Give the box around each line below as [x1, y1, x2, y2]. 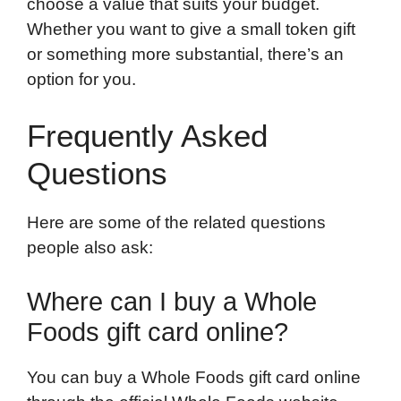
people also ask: [27, 238, 153, 258]
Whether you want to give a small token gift [27, 19, 355, 38]
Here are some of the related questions [27, 213, 326, 233]
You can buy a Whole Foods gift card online [27, 367, 361, 387]
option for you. [27, 69, 136, 89]
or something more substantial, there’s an [27, 44, 344, 64]
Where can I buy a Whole [27, 286, 317, 316]
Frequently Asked [27, 118, 268, 154]
